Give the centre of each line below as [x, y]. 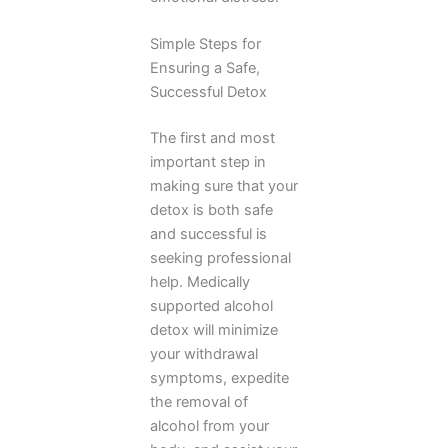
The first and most [212, 137]
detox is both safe [211, 209]
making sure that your [224, 185]
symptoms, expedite [219, 377]
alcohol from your [209, 425]
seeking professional [220, 257]
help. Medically [200, 281]
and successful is [208, 233]
